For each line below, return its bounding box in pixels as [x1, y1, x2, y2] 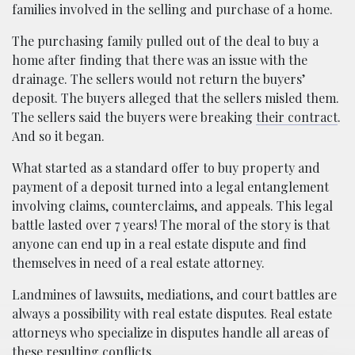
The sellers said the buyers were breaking [12, 108, 256, 125]
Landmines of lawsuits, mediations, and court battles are [12, 285, 337, 303]
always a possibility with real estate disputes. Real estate [12, 304, 332, 322]
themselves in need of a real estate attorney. [12, 254, 265, 271]
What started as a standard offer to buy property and [12, 158, 320, 176]
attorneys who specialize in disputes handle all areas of [12, 323, 329, 341]
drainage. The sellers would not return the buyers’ [12, 70, 305, 87]
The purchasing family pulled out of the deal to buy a [12, 32, 319, 49]
